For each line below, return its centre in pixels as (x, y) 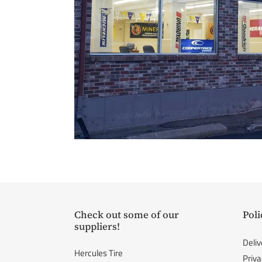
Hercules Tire (99, 253)
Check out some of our (127, 215)
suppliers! (97, 227)
